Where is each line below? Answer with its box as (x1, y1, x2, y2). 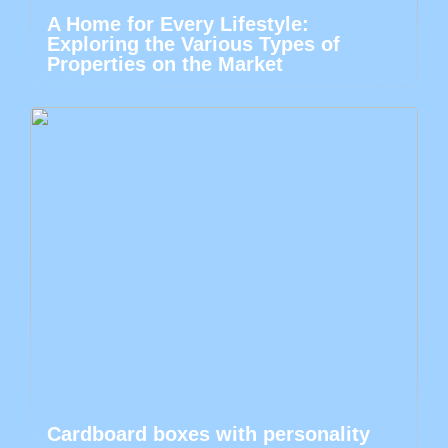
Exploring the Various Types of (47, 33, 340, 56)
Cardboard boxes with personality (47, 423, 370, 446)
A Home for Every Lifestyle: (47, 13, 309, 36)
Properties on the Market (47, 53, 283, 76)
